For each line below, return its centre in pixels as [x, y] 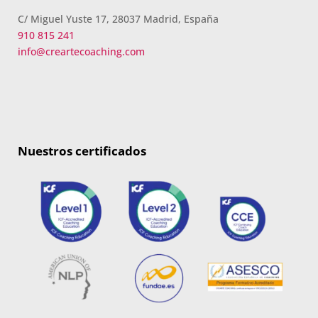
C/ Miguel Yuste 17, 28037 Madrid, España [118, 18]
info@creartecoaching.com [81, 51]
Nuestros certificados [82, 150]
